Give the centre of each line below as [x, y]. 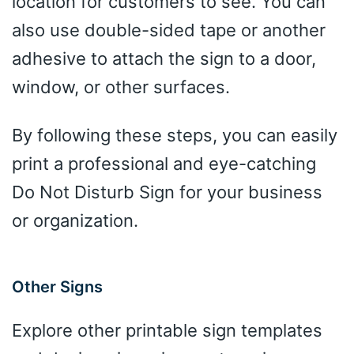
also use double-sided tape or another [169, 30]
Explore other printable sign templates [167, 330]
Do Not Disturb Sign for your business [167, 192]
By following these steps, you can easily [175, 135]
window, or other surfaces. [121, 87]
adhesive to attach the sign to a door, [164, 58]
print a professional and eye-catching [164, 163]
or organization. [75, 220]
